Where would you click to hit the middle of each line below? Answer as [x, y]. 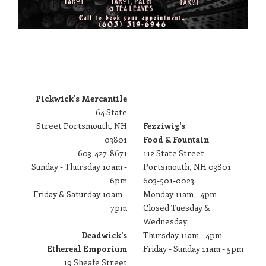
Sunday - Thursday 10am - [79, 166]
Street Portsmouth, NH [82, 125]
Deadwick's [104, 235]
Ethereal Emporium [87, 248]
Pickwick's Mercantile [81, 98]
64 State [96, 112]
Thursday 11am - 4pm [183, 235]
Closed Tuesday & [177, 207]
